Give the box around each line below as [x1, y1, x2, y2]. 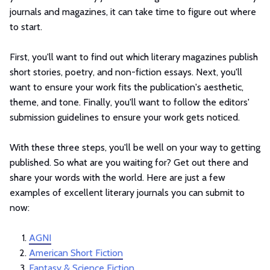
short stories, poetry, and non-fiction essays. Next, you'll [10, 66, 242, 78]
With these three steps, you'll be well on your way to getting [10, 141, 260, 153]
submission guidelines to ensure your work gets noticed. [10, 111, 240, 123]
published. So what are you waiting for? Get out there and [10, 156, 248, 168]
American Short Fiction [29, 246, 123, 259]
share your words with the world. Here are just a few [10, 171, 225, 183]
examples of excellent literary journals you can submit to [10, 186, 245, 198]
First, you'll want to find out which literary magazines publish [10, 51, 258, 63]
